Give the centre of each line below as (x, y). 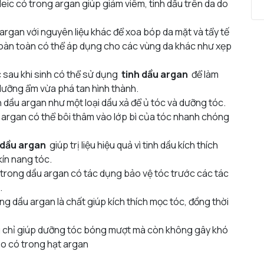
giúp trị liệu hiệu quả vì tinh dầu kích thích (132, 145)
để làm (203, 74)
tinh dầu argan (155, 74)
